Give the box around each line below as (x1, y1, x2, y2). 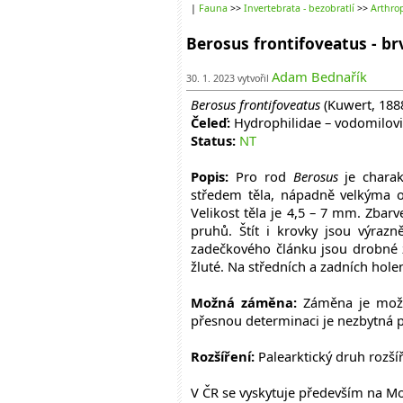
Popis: (191, 167, 236, 185)
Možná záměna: (191, 293, 298, 311)
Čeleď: (191, 113, 230, 131)
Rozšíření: (191, 347, 258, 365)
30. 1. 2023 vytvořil (186, 72, 272, 85)
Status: (191, 131, 236, 149)
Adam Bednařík (272, 67, 367, 85)
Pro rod (235, 167, 293, 185)
